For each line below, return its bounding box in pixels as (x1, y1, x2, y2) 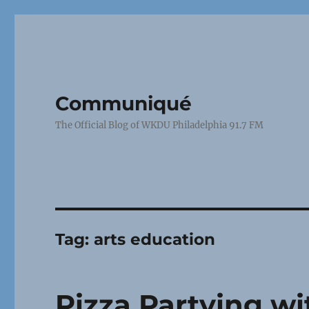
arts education (94, 230, 216, 249)
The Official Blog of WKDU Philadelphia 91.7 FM (55, 119, 264, 131)
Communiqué (55, 92, 192, 115)
